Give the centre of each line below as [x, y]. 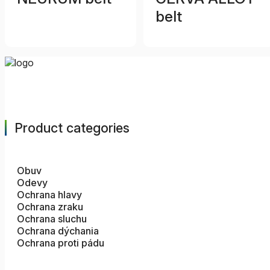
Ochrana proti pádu [61, 243]
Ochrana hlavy [49, 195]
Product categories [72, 128]
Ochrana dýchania [58, 231]
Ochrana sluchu [52, 219]
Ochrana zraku [50, 207]
